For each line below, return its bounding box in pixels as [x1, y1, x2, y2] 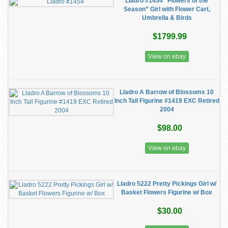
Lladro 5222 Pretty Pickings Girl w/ [117, 180, 216, 187]
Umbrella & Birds [141, 14, 192, 21]
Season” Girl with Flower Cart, [123, 6, 210, 13]
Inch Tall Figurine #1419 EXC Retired [114, 97, 219, 104]
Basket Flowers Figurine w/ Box [121, 189, 212, 196]
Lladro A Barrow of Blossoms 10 [120, 89, 214, 96]
